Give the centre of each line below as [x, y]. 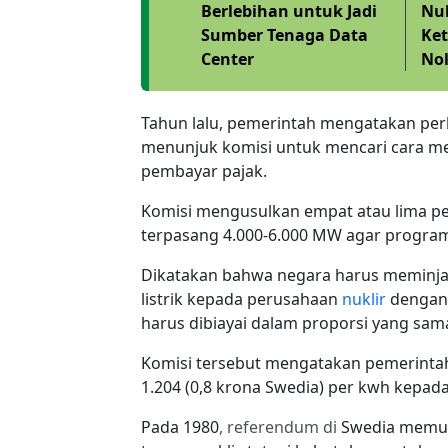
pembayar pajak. [204, 170]
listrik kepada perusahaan [241, 298]
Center [227, 58]
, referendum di [280, 426]
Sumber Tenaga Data [284, 34]
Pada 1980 [180, 426]
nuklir [364, 298]
